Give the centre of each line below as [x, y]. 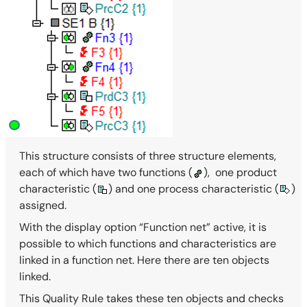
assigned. [43, 206]
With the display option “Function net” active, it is [143, 228]
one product [245, 173]
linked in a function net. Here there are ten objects [144, 260]
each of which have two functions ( [106, 173]
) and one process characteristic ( [194, 189]
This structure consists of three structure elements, [148, 156]
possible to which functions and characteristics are [148, 244]
